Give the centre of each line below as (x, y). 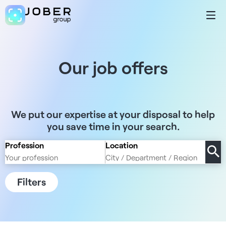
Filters (32, 182)
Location (122, 145)
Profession (24, 145)
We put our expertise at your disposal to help (113, 114)
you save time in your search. (113, 126)
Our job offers (113, 67)
